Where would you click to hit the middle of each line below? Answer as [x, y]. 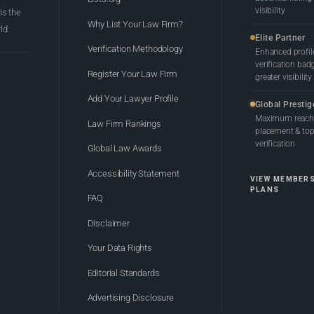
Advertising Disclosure [130, 298]
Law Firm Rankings [124, 123]
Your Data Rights [120, 248]
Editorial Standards [123, 273]
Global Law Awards [124, 149]
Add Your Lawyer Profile [133, 99]
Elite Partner [280, 38]
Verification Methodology [135, 49]
